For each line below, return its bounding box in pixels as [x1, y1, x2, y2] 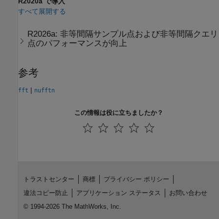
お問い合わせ [169, 189, 207, 197]
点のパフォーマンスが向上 [27, 38, 128, 48]
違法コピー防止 [23, 189, 68, 197]
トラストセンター [23, 175, 74, 183]
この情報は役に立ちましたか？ [74, 109, 163, 116]
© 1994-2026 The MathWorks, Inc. [23, 202, 121, 210]
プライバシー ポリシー [103, 175, 169, 183]
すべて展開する [18, 7, 66, 16]
